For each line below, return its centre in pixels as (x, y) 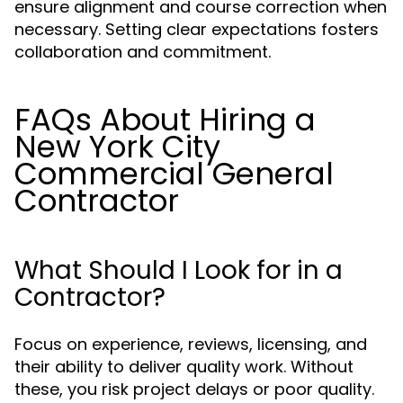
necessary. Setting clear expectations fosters (197, 29)
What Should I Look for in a (179, 270)
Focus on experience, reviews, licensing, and (191, 344)
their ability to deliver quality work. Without (184, 367)
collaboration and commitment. (143, 52)
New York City (117, 147)
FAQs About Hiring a (165, 120)
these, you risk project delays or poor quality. (194, 389)
